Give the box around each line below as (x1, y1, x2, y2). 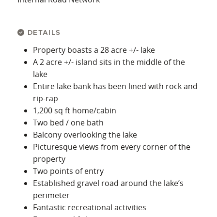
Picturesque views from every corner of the (33, 141, 190, 153)
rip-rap (33, 93, 58, 104)
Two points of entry (33, 166, 104, 177)
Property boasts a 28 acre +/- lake (33, 45, 155, 56)
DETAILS (25, 30, 61, 37)
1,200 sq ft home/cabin (33, 105, 116, 116)
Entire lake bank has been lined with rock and (33, 81, 198, 92)
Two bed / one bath (33, 117, 104, 128)
